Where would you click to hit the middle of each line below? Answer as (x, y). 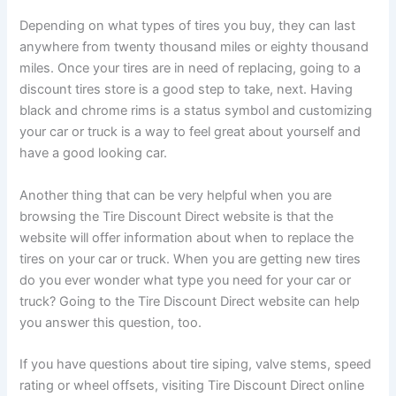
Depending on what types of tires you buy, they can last (188, 26)
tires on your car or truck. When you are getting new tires (190, 259)
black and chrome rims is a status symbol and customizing (196, 111)
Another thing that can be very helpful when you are (176, 195)
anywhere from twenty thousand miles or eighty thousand (194, 47)
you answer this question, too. (111, 322)
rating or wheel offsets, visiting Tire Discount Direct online (192, 385)
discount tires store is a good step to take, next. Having (187, 90)
